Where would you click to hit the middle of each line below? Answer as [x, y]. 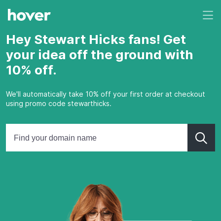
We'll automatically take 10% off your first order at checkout [106, 94]
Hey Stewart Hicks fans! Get [96, 39]
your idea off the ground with [100, 55]
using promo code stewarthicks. [59, 103]
